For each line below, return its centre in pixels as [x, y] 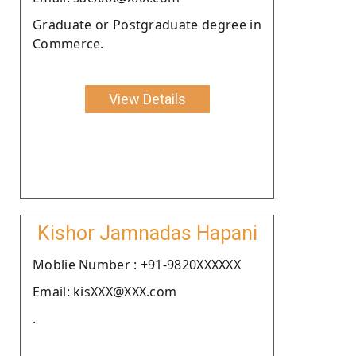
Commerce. [68, 43]
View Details [147, 99]
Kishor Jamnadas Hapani [147, 233]
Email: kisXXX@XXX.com [105, 291]
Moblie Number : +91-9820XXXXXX [137, 264]
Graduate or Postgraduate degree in [147, 24]
